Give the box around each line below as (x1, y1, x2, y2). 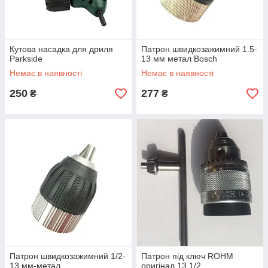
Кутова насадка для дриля (10, 44, 113, 54)
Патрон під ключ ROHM (141, 251, 233, 261)
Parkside (10, 54, 42, 63)
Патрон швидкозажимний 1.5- (141, 44, 257, 54)
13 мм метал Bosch (141, 54, 217, 63)
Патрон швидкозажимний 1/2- (10, 251, 126, 261)
